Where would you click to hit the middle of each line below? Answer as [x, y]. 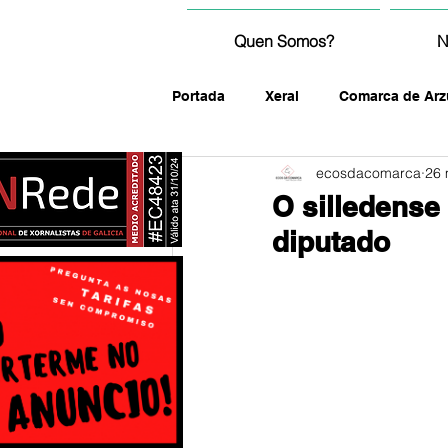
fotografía [245, 175]
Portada [198, 95]
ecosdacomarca [368, 172]
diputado [331, 241]
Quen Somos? [283, 41]
